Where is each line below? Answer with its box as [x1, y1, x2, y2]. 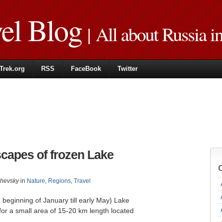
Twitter [117, 65, 138, 72]
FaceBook [71, 65, 101, 72]
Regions [48, 177, 71, 184]
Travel [74, 177, 91, 184]
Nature [27, 177, 45, 184]
